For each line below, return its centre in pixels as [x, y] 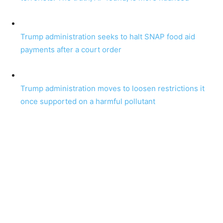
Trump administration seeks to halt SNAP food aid [108, 37]
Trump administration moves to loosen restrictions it [112, 88]
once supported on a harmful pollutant [88, 101]
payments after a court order [71, 50]
